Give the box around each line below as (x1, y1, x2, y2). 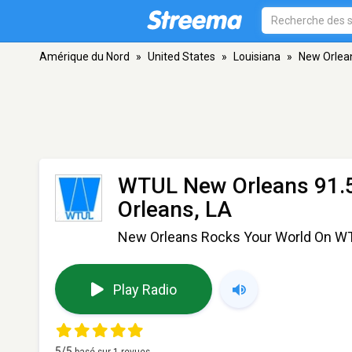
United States (148, 50, 215, 63)
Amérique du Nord (39, 50, 130, 63)
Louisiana (233, 50, 280, 63)
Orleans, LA (118, 196, 232, 222)
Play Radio (112, 280, 177, 298)
